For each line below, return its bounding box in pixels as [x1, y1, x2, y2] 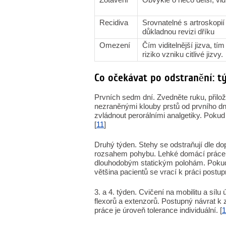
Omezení [99, 41, 130, 49]
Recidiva [99, 18, 128, 27]
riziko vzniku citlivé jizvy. [142, 50, 223, 59]
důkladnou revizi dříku [142, 27, 214, 36]
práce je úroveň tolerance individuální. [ [94, 206, 222, 214]
